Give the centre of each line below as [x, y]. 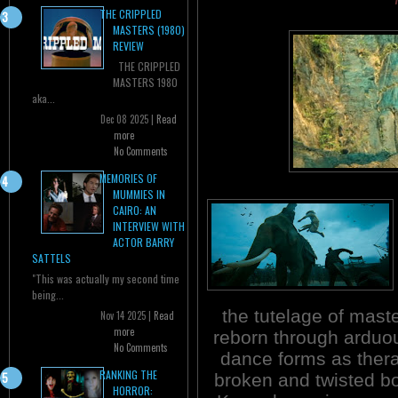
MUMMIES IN [139, 195]
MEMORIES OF [128, 179]
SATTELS [52, 259]
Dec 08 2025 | [128, 119]
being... [48, 295]
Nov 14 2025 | [127, 316]
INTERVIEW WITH [149, 227]
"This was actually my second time [106, 279]
